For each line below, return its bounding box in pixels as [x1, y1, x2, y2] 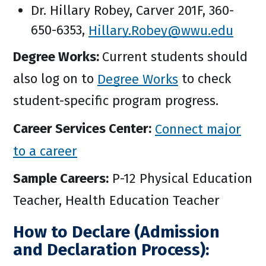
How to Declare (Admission [13, 222, 220, 242]
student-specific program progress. [13, 93, 218, 109]
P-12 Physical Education [109, 170, 252, 186]
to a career [13, 142, 77, 159]
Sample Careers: [13, 170, 109, 186]
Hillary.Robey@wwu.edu [88, 22, 233, 38]
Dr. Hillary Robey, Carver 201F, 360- [31, 2, 234, 18]
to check [178, 71, 231, 87]
